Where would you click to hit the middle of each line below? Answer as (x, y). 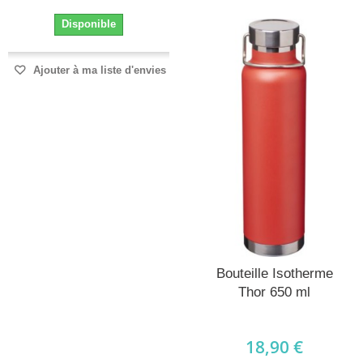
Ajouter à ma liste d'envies (98, 70)
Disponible (89, 23)
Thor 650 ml (274, 293)
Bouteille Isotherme (274, 274)
